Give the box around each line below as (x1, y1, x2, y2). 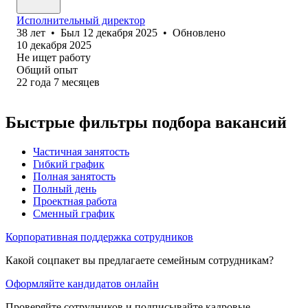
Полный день (33, 182, 96, 195)
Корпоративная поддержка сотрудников (5, 230, 193, 243)
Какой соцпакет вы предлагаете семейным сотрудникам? (5, 254, 274, 266)
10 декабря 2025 (16, 38, 91, 51)
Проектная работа (33, 195, 117, 207)
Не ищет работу (16, 51, 91, 63)
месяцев (62, 76, 100, 88)
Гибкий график (33, 157, 104, 170)
